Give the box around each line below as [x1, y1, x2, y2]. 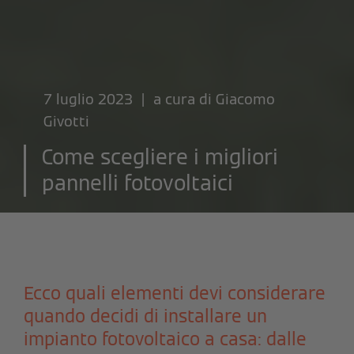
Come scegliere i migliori [42, 143, 278, 171]
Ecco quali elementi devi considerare [24, 281, 326, 304]
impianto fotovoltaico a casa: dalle [24, 327, 307, 350]
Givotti [43, 111, 89, 130]
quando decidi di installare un [24, 304, 267, 327]
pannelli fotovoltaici [42, 169, 233, 197]
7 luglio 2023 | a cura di [43, 89, 216, 108]
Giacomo [216, 89, 275, 108]
